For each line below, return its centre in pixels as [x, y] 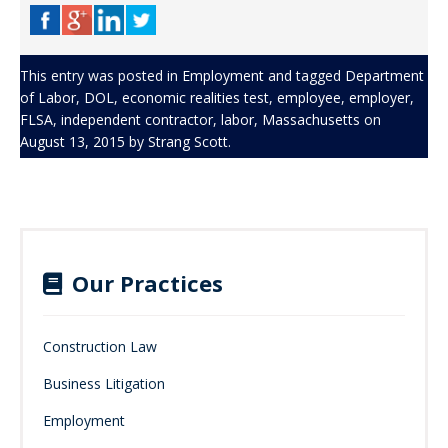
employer [379, 97]
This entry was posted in [101, 75]
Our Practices [147, 283]
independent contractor [137, 119]
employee [309, 97]
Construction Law [100, 346]
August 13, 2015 [72, 141]
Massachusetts [311, 119]
